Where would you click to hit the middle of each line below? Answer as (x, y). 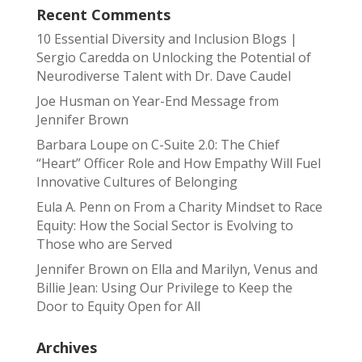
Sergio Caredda (82, 57)
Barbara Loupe (82, 145)
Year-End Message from (205, 101)
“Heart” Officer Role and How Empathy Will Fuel (178, 163)
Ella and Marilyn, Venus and (234, 269)
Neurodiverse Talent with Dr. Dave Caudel (163, 76)
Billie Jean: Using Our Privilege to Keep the (164, 288)
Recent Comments (103, 15)
